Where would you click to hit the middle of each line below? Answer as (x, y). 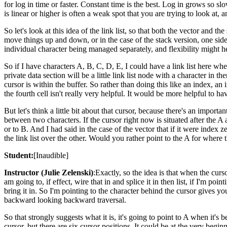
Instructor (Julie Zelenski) (49, 173)
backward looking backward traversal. (65, 200)
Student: (19, 155)
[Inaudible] (51, 155)
